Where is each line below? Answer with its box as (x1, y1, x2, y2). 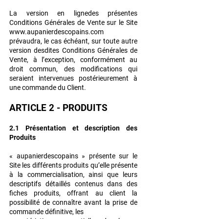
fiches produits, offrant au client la (9, 189, 137, 197)
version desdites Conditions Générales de (9, 46, 137, 55)
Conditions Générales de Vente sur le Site (9, 19, 137, 27)
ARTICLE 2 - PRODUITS (9, 102, 108, 114)
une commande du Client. (9, 84, 86, 92)
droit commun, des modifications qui (9, 65, 137, 73)
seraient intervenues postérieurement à (9, 74, 137, 83)
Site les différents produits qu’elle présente (9, 161, 137, 170)
